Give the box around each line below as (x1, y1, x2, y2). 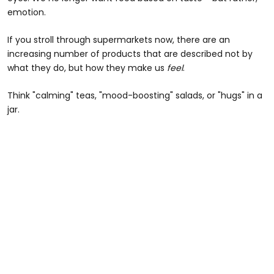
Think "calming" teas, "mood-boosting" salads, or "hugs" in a (7, 89, 262, 102)
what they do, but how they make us (7, 62, 167, 75)
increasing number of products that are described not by (7, 48, 253, 61)
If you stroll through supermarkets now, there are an (7, 34, 230, 46)
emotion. (7, 6, 46, 19)
